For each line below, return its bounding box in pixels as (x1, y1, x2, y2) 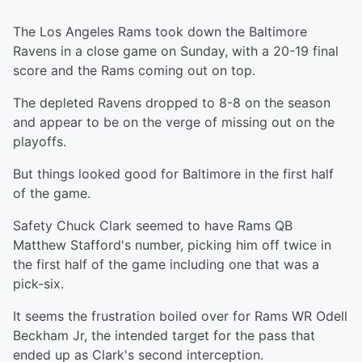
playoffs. (13, 133, 66, 149)
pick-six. (13, 276, 64, 292)
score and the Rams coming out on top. (13, 62, 255, 78)
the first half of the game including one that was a (13, 256, 319, 272)
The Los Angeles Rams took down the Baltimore (13, 23, 307, 40)
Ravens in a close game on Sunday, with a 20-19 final (13, 43, 339, 59)
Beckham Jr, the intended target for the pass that (13, 327, 315, 343)
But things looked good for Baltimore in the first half (13, 166, 334, 182)
